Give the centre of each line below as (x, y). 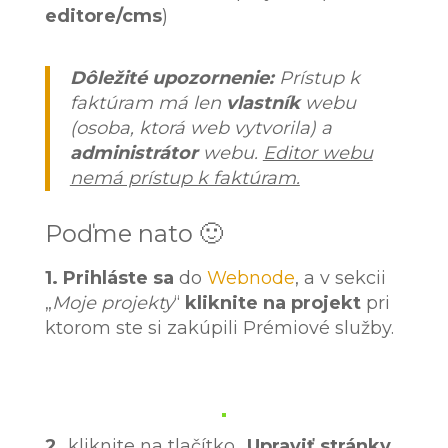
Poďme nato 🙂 (133, 234)
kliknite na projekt (272, 303)
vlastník (265, 103)
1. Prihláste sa (109, 278)
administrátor (133, 153)
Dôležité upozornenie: (171, 78)
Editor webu (317, 153)
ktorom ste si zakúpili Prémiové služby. (219, 328)
